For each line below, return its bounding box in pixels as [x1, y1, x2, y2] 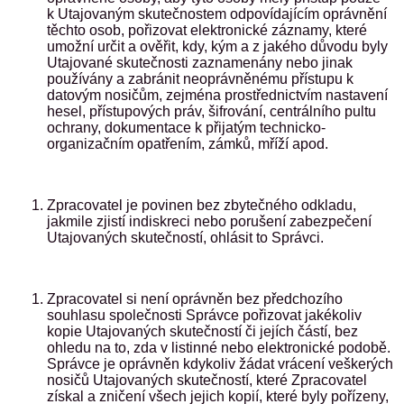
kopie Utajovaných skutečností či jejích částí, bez [47, 324, 358, 339]
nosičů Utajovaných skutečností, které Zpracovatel [47, 372, 367, 388]
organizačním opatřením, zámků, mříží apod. [47, 136, 328, 151]
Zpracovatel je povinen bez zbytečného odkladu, [47, 197, 356, 213]
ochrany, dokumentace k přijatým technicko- [47, 120, 326, 135]
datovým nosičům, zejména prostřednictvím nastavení [47, 87, 388, 103]
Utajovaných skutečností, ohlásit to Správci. [47, 230, 324, 245]
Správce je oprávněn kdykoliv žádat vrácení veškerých [47, 356, 393, 372]
